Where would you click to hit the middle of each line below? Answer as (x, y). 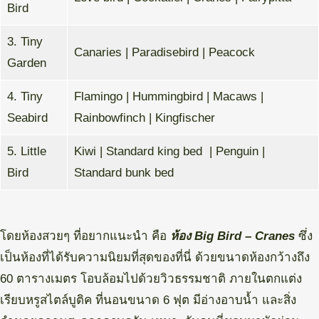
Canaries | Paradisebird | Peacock (164, 52)
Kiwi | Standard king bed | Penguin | (169, 151)
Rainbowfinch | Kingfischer (144, 117)
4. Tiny (25, 96)
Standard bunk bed (124, 172)
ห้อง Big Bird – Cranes (232, 236)
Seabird (27, 117)
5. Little (26, 151)
